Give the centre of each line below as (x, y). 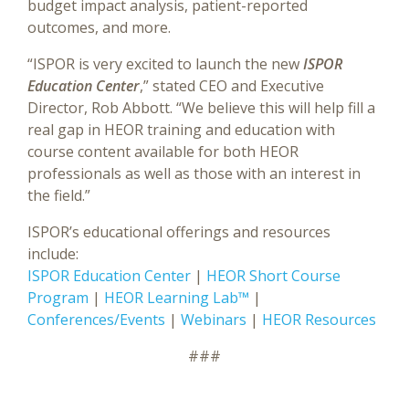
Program (58, 298)
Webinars (214, 320)
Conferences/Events (96, 320)
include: (53, 254)
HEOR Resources (319, 320)
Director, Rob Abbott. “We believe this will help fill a (201, 108)
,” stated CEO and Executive (232, 86)
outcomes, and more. (99, 27)
